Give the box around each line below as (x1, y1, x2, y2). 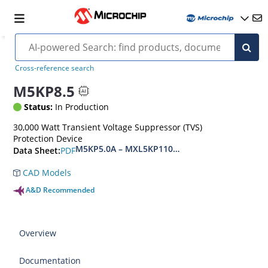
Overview (19, 227, 57, 239)
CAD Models (20, 167, 72, 178)
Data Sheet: (13, 145, 61, 157)
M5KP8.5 (13, 81, 75, 101)
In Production (53, 101, 109, 112)
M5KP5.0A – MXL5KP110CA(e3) (75, 143, 199, 154)
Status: (24, 101, 53, 112)
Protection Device (13, 133, 83, 144)
